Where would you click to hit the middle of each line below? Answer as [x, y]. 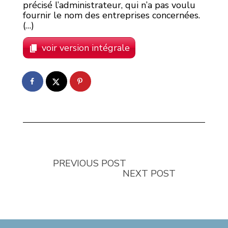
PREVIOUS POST [90, 163]
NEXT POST [149, 173]
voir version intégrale [86, 48]
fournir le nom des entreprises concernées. [111, 15]
